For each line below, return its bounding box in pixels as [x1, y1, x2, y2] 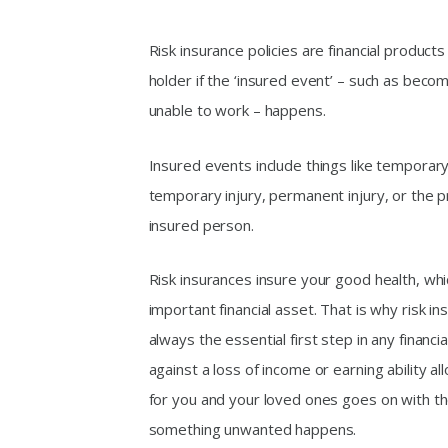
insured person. [148, 214, 254, 235]
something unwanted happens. [148, 419, 357, 440]
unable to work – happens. [148, 99, 326, 120]
